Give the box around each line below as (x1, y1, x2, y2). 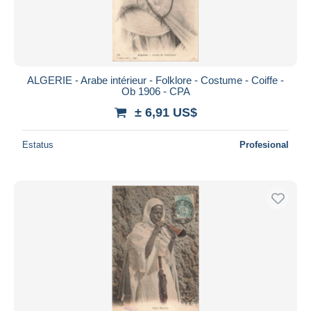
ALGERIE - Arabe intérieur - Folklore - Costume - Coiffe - (27, 74, 284, 86)
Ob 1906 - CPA (121, 85, 190, 97)
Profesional (239, 139, 289, 150)
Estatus (22, 139, 53, 150)
